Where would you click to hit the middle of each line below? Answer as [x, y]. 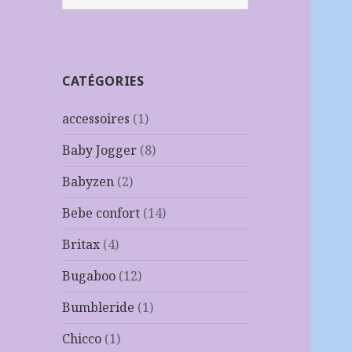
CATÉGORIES [103, 81]
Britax [81, 245]
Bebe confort [101, 213]
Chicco [82, 339]
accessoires [96, 119]
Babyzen [88, 182]
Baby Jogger [100, 150]
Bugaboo [89, 276]
